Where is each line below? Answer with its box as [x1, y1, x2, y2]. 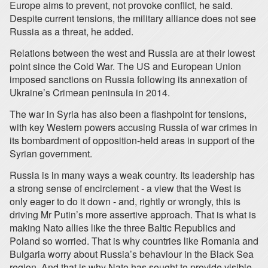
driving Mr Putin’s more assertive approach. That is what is [10, 208, 256, 221]
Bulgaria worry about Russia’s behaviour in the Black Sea [10, 247, 254, 261]
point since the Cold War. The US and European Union [10, 59, 241, 73]
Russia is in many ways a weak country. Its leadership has [10, 168, 255, 182]
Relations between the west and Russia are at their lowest [10, 46, 255, 60]
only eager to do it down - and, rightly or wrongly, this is [10, 194, 240, 208]
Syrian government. [10, 147, 92, 160]
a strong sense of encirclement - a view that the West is [10, 181, 241, 195]
